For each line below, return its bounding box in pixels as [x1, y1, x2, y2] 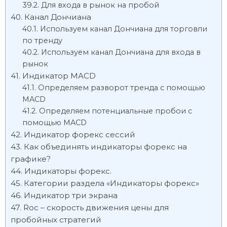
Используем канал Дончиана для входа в [41, 48, 201, 57]
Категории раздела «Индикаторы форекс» [24, 178, 199, 188]
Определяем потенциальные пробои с [39, 106, 192, 116]
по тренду [22, 36, 62, 45]
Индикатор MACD [22, 71, 96, 81]
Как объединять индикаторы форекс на [24, 142, 187, 152]
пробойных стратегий [11, 215, 101, 224]
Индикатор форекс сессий [24, 130, 135, 139]
